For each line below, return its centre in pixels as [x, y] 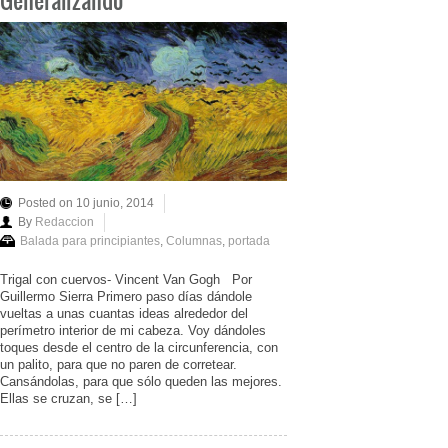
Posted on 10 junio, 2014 [86, 202]
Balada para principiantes [90, 240]
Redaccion [64, 221]
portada [249, 240]
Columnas [194, 240]
